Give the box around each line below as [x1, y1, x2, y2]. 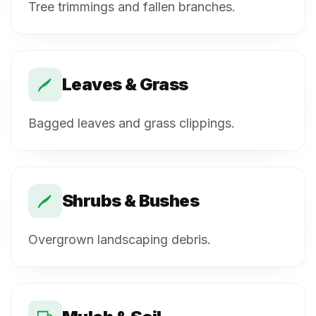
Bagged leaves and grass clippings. [28, 115, 235, 130]
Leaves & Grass [62, 73, 188, 95]
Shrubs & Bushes [62, 190, 199, 211]
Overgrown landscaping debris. [28, 231, 211, 247]
